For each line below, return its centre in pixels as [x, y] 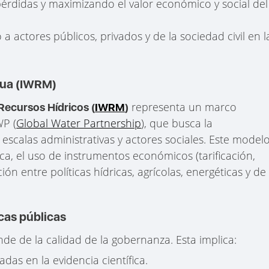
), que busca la [177, 123]
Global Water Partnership [79, 123]
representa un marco [183, 107]
